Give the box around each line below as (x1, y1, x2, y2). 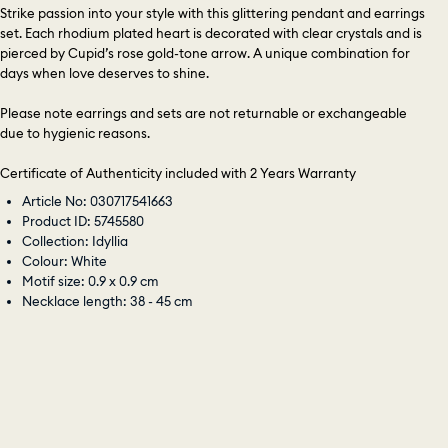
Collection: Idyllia (22, 232, 129, 249)
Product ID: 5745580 (22, 212, 145, 229)
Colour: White (22, 252, 108, 269)
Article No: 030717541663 (22, 192, 174, 209)
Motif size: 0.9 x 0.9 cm (22, 272, 160, 289)
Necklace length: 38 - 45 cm (22, 292, 194, 309)
